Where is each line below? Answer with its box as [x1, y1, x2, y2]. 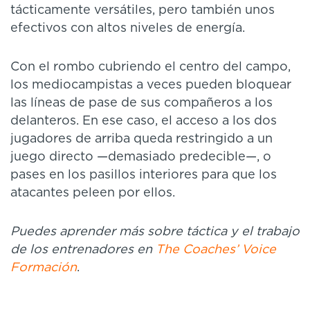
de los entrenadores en [10, 244, 156, 257]
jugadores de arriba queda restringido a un [10, 133, 273, 146]
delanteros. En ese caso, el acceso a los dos [10, 115, 277, 128]
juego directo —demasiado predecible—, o [10, 151, 271, 164]
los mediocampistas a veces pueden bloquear [10, 79, 291, 92]
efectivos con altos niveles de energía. [10, 22, 245, 35]
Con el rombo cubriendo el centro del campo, [10, 61, 291, 74]
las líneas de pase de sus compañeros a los [10, 97, 273, 110]
